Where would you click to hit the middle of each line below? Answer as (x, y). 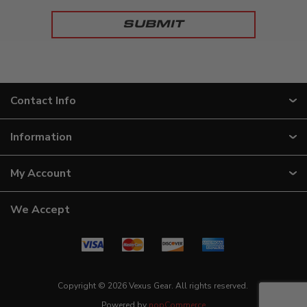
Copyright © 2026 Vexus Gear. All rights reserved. (153, 285)
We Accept (40, 209)
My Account (41, 173)
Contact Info (43, 100)
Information (41, 137)
